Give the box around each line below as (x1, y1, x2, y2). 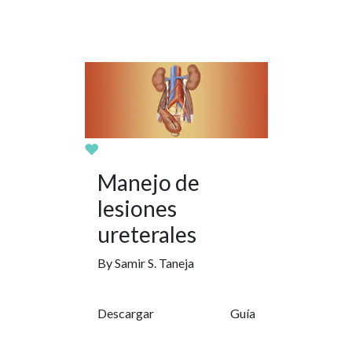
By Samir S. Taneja (97, 255, 194, 271)
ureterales (97, 221, 196, 248)
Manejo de (97, 169, 200, 196)
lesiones (97, 195, 177, 222)
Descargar (97, 306, 154, 321)
